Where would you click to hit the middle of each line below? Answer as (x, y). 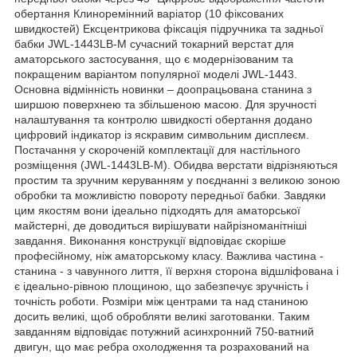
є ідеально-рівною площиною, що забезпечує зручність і (161, 286)
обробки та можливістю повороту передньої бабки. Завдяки (170, 195)
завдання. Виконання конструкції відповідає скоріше (150, 240)
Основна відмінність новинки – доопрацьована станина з (163, 89)
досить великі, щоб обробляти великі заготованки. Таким (162, 316)
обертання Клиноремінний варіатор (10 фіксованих (149, 13)
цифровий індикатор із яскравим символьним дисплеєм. (162, 134)
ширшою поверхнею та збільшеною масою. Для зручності (165, 104)
